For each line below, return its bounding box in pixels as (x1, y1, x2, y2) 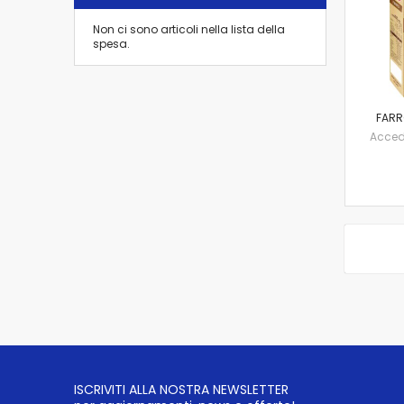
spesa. (93, 35, 130, 51)
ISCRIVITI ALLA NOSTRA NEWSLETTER (74, 380, 289, 399)
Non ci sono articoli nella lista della (93, 21, 285, 37)
